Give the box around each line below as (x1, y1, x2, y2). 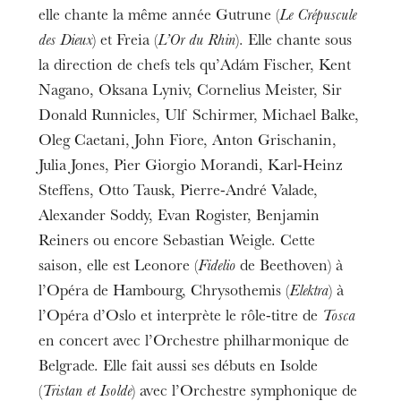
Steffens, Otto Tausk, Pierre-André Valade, (38, 183, 319, 200)
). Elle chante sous (235, 33, 353, 50)
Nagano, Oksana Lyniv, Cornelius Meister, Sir (38, 83, 343, 100)
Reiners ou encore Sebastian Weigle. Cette (38, 234, 316, 251)
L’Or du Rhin (158, 33, 236, 50)
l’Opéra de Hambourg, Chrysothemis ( (38, 284, 290, 301)
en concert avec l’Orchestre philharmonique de (38, 334, 350, 351)
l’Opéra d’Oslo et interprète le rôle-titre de (38, 309, 323, 326)
